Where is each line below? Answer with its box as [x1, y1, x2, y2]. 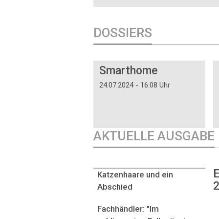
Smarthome [99, 64, 157, 78]
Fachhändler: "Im [97, 204, 159, 214]
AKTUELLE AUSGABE [93, 128, 215, 143]
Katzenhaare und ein [97, 170, 173, 180]
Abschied [97, 182, 132, 192]
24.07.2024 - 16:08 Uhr [99, 80, 170, 89]
